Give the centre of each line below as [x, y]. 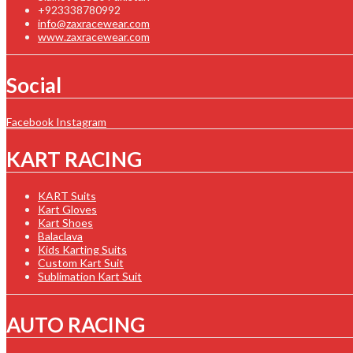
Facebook [30, 122]
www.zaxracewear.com [94, 37]
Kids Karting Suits [82, 250]
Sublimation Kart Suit [90, 277]
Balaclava [60, 236]
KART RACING [74, 159]
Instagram [81, 122]
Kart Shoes [65, 223]
